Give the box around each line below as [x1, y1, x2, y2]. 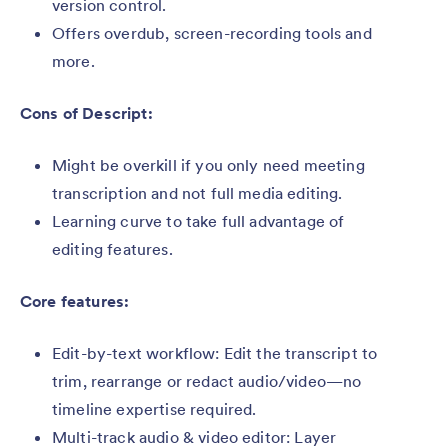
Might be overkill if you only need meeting [52, 154, 365, 175]
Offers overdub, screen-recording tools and [52, 22, 372, 43]
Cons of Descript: [20, 102, 153, 123]
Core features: [20, 290, 130, 311]
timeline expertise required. [52, 398, 257, 419]
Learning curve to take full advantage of [52, 210, 345, 231]
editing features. [52, 238, 173, 259]
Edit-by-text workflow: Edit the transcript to [52, 342, 378, 363]
